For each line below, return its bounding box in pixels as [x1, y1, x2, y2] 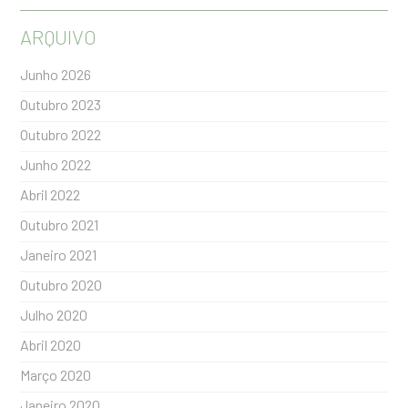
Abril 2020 [20, 336, 82, 353]
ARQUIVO [20, 25, 97, 48]
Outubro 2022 [20, 126, 102, 143]
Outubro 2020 [20, 276, 103, 293]
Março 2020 [20, 366, 92, 383]
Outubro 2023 [20, 96, 102, 113]
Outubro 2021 [20, 216, 99, 233]
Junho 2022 [20, 156, 92, 173]
